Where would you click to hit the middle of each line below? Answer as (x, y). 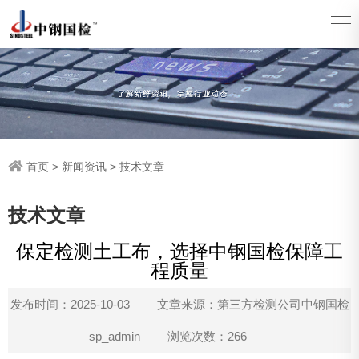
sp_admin (114, 337)
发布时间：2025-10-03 (70, 305)
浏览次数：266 (207, 337)
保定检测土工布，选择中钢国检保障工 (179, 252)
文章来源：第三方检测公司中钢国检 (253, 305)
